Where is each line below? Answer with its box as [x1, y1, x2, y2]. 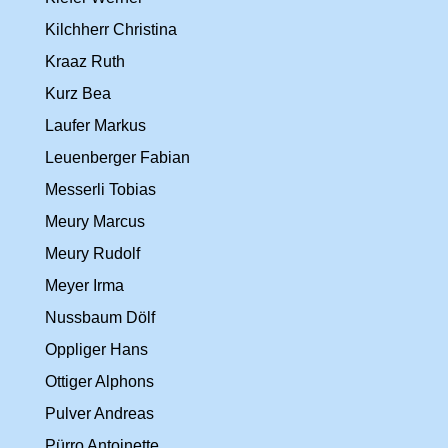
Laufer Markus [45, 117, 146, 134]
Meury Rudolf [45, 245, 140, 262]
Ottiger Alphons [45, 373, 154, 390]
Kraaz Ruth [45, 53, 125, 70]
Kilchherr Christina [45, 21, 177, 38]
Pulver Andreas [45, 405, 154, 422]
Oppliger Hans [45, 341, 148, 358]
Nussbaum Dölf [45, 309, 155, 326]
